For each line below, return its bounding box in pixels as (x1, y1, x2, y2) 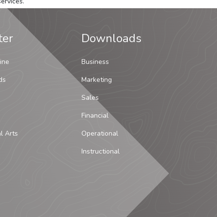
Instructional (81, 147, 120, 156)
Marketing (81, 75, 112, 84)
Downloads (81, 31, 141, 46)
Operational (81, 129, 118, 138)
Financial (81, 111, 108, 120)
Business (81, 57, 109, 66)
